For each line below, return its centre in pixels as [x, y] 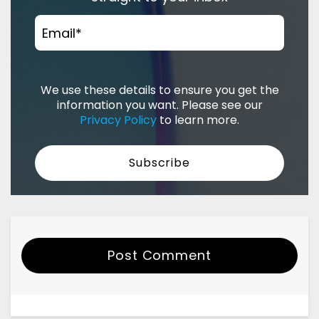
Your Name [62, 299]
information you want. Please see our [159, 105]
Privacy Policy [118, 120]
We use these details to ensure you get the [159, 90]
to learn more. [198, 120]
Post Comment [159, 256]
